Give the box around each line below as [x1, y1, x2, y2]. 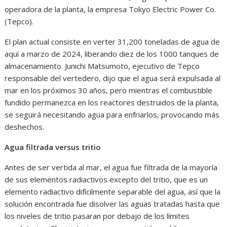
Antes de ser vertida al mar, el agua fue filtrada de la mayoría [5, 162, 218, 172]
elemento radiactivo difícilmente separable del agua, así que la [5, 186, 221, 197]
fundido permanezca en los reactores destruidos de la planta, [5, 97, 219, 107]
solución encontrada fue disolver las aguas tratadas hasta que [5, 198, 220, 209]
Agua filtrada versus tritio [5, 141, 103, 152]
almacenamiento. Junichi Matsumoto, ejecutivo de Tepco [5, 60, 200, 71]
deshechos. [5, 121, 47, 132]
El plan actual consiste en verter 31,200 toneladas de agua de [5, 36, 220, 47]
